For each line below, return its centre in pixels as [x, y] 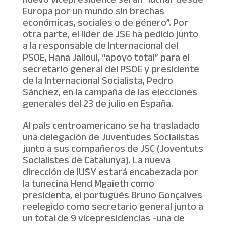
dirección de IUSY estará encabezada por [110, 173]
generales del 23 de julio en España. [98, 105]
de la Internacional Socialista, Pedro [98, 82]
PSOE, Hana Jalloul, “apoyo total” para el [106, 59]
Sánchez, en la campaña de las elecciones [110, 93]
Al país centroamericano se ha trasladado [111, 127]
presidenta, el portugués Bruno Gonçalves [112, 196]
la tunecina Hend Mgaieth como [88, 185]
